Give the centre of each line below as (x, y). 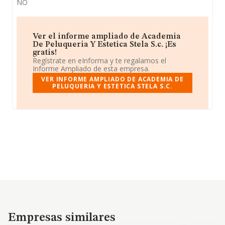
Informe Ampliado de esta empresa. (91, 69)
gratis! (45, 53)
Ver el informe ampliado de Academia (107, 37)
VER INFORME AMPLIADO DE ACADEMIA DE (113, 79)
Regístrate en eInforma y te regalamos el (99, 61)
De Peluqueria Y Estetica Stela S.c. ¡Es (104, 45)
